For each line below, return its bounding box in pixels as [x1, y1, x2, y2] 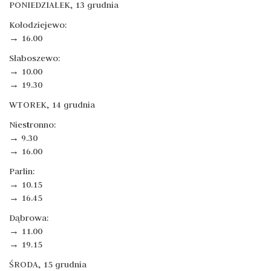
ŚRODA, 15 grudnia [9, 259, 87, 270]
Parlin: [9, 166, 35, 177]
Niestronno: [9, 119, 56, 130]
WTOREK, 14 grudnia [9, 99, 95, 110]
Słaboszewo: [9, 53, 60, 64]
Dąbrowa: [9, 212, 49, 223]
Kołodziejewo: [9, 19, 67, 30]
